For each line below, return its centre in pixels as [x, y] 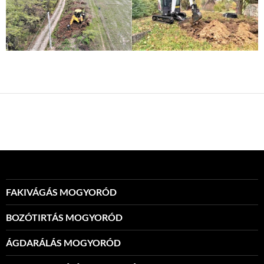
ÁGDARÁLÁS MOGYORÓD [63, 243]
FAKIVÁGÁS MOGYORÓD [61, 192]
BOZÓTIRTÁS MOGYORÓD [64, 217]
